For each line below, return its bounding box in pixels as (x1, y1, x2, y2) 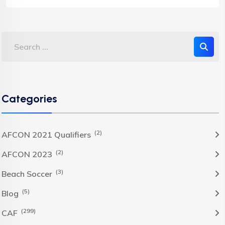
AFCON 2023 (2, 149, 54, 159)
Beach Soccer (2, 169, 54, 179)
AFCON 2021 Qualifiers (2, 130, 93, 140)
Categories (2, 92, 57, 105)
